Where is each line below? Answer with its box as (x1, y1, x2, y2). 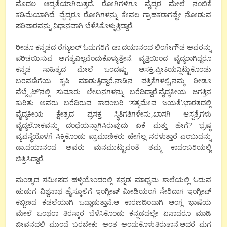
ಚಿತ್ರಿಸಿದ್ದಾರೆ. (16, 153, 45, 163)
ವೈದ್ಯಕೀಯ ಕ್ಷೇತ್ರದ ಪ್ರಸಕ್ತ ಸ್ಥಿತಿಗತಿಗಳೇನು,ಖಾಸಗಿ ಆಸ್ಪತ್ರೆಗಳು (16, 108, 211, 119)
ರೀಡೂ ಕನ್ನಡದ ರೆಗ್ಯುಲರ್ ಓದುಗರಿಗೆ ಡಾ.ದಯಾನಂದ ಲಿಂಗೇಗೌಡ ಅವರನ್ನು (16, 42, 211, 52)
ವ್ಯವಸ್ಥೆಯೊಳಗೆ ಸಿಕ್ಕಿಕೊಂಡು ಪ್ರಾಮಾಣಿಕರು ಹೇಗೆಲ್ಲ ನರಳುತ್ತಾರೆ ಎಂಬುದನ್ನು (16, 131, 211, 141)
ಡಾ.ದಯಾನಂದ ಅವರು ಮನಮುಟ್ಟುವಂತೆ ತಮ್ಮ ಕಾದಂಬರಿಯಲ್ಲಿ (16, 142, 211, 152)
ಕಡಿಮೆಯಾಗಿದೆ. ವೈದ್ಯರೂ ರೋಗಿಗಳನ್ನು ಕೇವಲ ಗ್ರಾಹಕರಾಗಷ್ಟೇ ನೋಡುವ (16, 9, 211, 19)
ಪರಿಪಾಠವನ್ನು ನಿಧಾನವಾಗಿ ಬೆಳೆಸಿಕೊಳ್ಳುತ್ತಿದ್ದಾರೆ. (16, 20, 134, 30)
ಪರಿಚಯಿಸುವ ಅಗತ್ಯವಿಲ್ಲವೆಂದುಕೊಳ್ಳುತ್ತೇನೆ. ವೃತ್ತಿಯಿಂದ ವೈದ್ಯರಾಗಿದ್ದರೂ (16, 53, 211, 63)
